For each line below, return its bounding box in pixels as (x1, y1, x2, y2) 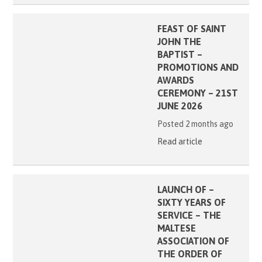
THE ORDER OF (157, 249, 222, 260)
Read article (157, 137, 202, 147)
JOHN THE (157, 36, 201, 47)
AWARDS (157, 75, 194, 86)
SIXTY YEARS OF (157, 197, 226, 208)
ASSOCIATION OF (157, 236, 229, 247)
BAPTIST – (157, 49, 202, 60)
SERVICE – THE (157, 210, 221, 221)
